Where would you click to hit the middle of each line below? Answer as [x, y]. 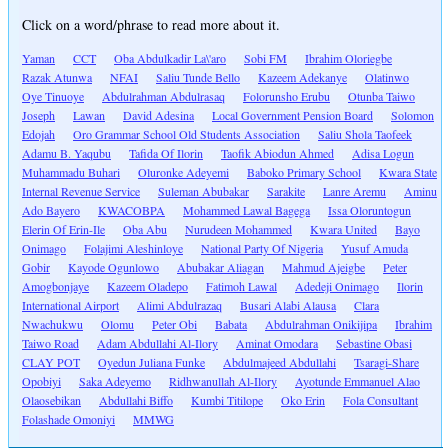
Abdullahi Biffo [136, 400]
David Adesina [158, 115]
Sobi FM [265, 58]
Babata [231, 324]
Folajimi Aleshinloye [133, 248]
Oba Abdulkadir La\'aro [170, 58]
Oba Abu [145, 229]
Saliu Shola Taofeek [365, 134]
